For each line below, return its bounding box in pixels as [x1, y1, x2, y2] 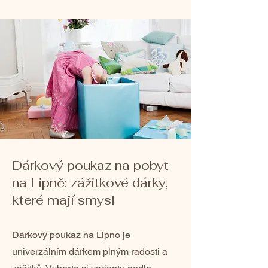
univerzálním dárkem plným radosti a [12, 246, 167, 257]
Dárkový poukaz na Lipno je [12, 229, 130, 240]
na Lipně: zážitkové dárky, [12, 175, 168, 191]
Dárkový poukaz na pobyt [12, 157, 169, 173]
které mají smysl [12, 192, 115, 208]
